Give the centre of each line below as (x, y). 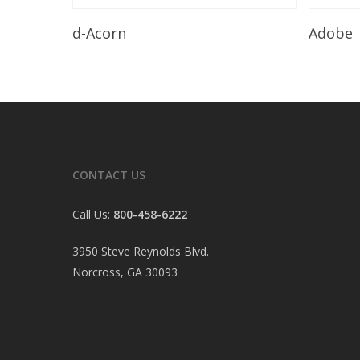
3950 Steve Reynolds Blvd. (141, 251)
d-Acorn (99, 33)
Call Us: (93, 214)
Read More (166, 25)
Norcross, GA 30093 (125, 272)
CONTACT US (109, 175)
